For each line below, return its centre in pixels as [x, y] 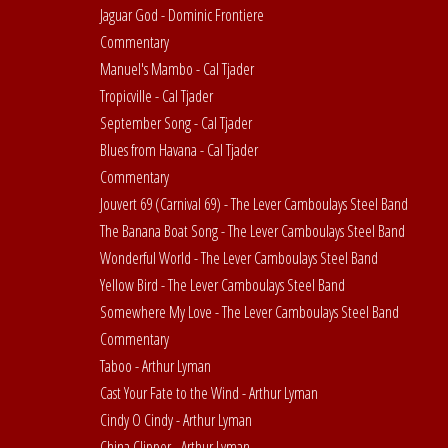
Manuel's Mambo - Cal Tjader [177, 69]
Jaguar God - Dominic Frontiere [182, 15]
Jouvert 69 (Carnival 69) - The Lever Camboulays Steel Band [254, 204]
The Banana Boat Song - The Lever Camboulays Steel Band [252, 231]
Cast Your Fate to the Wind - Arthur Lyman [209, 393]
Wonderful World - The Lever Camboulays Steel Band [239, 258]
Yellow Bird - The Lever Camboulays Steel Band [222, 285]
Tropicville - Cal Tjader [156, 96]
